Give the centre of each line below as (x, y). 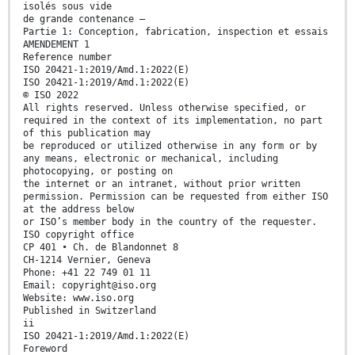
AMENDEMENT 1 (56, 44)
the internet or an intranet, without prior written (162, 183)
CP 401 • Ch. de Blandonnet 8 (101, 247)
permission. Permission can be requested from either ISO (176, 196)
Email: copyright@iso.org (90, 285)
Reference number (67, 57)
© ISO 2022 (51, 95)
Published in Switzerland (90, 310)
